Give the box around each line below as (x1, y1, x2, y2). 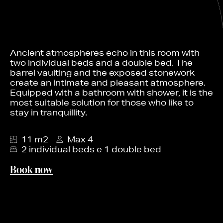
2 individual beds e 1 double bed (21, 144, 161, 155)
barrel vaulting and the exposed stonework (10, 67, 195, 78)
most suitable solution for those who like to (10, 97, 194, 108)
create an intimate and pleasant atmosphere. (10, 77, 206, 88)
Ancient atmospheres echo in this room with (10, 47, 200, 58)
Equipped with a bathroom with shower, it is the (10, 87, 213, 98)
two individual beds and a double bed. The (10, 57, 193, 68)
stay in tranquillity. (10, 107, 87, 117)
